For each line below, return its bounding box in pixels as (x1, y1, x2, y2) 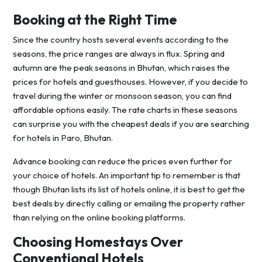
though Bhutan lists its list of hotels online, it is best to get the (13, 184, 245, 195)
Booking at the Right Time (13, 11, 177, 29)
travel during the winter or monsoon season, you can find (13, 90, 232, 102)
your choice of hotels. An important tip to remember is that (13, 170, 240, 181)
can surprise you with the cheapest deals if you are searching (13, 118, 249, 130)
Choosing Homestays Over (13, 233, 183, 251)
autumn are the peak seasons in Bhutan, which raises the (13, 62, 230, 74)
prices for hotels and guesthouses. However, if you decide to (13, 76, 248, 88)
